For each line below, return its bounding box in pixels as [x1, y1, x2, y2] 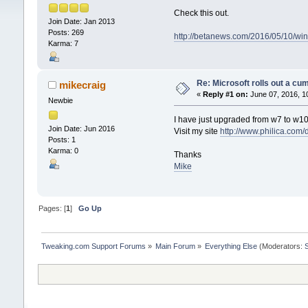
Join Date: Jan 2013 [47, 17, 115, 26]
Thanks [174, 150, 202, 160]
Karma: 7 [47, 39, 78, 48]
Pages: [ [38, 204, 66, 213]
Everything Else [205, 242, 258, 251]
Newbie [47, 96, 73, 105]
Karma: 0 [47, 146, 78, 155]
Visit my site [174, 126, 221, 137]
